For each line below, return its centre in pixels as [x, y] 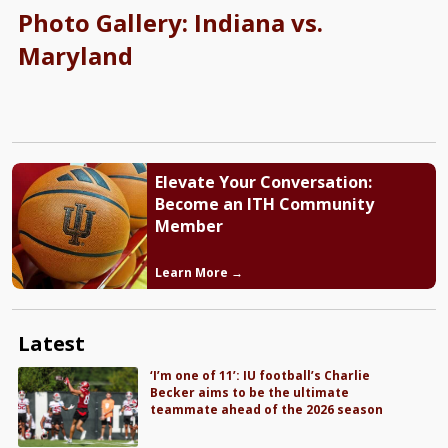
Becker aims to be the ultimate [250, 392]
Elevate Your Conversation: [263, 182]
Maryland [75, 56]
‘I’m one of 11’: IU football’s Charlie [260, 375]
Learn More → [198, 272]
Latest [51, 343]
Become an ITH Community [264, 204]
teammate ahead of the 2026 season [267, 409]
